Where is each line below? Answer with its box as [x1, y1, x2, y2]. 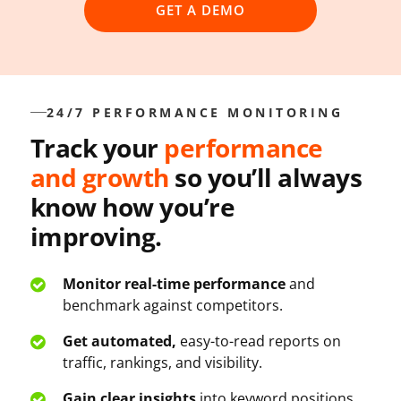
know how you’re [30, 189, 235, 224]
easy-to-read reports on [175, 330, 341, 351]
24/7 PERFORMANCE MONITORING [46, 103, 344, 121]
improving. [30, 218, 162, 253]
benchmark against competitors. [62, 294, 283, 315]
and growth [30, 159, 169, 194]
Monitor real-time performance [62, 273, 286, 294]
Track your [30, 130, 165, 165]
